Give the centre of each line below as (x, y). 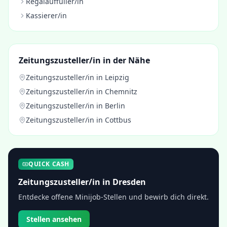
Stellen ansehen (54, 219)
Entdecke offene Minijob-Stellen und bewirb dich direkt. (113, 197)
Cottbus (118, 120)
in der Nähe (125, 60)
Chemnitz (121, 91)
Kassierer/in (46, 15)
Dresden (129, 182)
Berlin (115, 106)
